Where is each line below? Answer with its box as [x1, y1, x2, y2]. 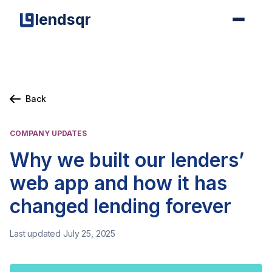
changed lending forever [10, 194, 231, 218]
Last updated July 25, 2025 [10, 228, 116, 239]
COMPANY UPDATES [10, 129, 87, 138]
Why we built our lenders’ [10, 148, 244, 172]
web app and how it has [10, 171, 227, 195]
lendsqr [35, 10, 91, 29]
